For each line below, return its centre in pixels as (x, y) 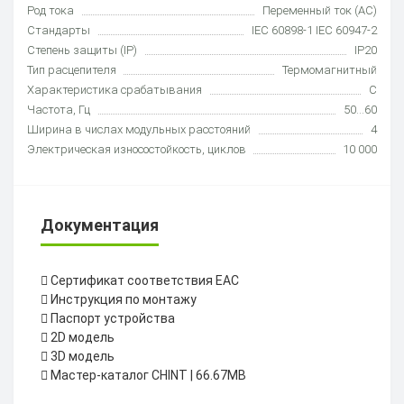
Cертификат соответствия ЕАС (145, 280)
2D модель (83, 337)
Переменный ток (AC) (320, 10)
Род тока (50, 10)
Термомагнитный (330, 69)
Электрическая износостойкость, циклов (137, 149)
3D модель (83, 356)
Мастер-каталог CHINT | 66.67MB (148, 375)
